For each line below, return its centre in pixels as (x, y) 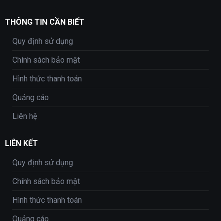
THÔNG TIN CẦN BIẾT (44, 22)
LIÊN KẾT (21, 144)
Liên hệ (24, 116)
